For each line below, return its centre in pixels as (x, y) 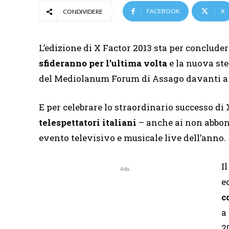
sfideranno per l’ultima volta (103, 63)
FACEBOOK (163, 11)
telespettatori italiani (88, 123)
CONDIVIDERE (83, 12)
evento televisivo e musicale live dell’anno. (132, 138)
